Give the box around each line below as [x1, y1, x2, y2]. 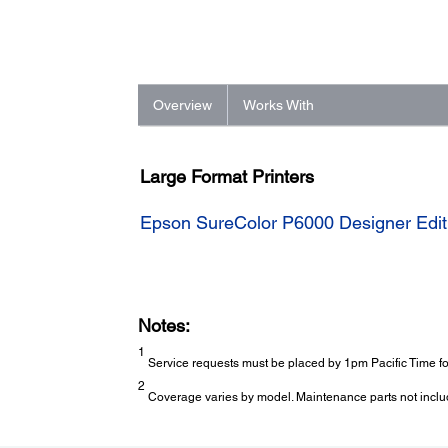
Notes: [137, 315, 190, 337]
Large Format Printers [140, 166, 315, 188]
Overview [152, 97, 212, 114]
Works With [242, 97, 314, 114]
